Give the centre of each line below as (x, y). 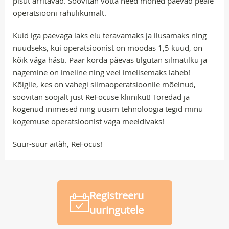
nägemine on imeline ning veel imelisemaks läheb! (101, 72)
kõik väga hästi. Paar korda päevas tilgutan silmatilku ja (110, 60)
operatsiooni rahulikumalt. (62, 13)
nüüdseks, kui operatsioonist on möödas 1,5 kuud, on (108, 47)
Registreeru (116, 195)
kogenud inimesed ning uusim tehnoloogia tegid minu (108, 109)
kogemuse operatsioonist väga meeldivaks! (88, 121)
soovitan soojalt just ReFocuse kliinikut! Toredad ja (101, 96)
